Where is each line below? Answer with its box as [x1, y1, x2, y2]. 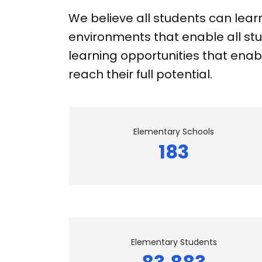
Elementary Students [130, 236, 217, 248]
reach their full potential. [68, 66, 215, 82]
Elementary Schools [133, 126, 215, 137]
